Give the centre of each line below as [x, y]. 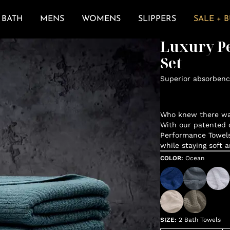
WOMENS [101, 19]
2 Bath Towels [199, 220]
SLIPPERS [157, 19]
